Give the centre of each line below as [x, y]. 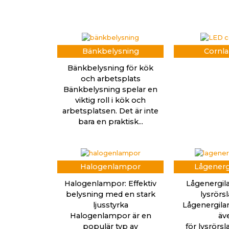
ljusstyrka [110, 205]
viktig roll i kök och [110, 100]
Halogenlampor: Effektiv [110, 183]
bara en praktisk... [110, 121]
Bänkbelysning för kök [110, 68]
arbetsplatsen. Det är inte [110, 111]
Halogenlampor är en [110, 215]
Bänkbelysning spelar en [110, 89]
